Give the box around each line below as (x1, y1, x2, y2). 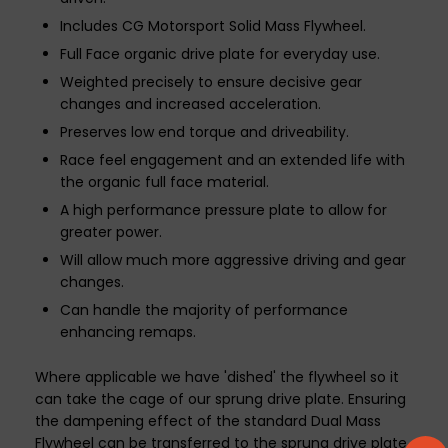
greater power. (60, 222, 162, 242)
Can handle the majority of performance (60, 300, 348, 320)
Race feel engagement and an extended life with (60, 150, 405, 170)
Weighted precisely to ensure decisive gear (60, 72, 362, 92)
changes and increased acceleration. (60, 94, 321, 114)
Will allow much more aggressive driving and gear (60, 250, 406, 270)
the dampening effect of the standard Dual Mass (35, 411, 381, 431)
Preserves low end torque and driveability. (60, 122, 349, 142)
